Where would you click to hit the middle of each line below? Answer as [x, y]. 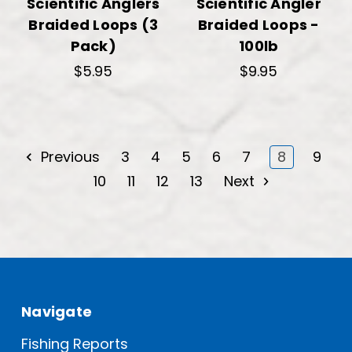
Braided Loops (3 [93, 24]
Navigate [57, 312]
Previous [68, 156]
